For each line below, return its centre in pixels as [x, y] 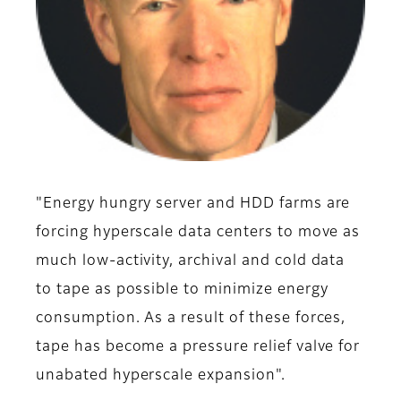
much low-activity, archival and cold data [191, 262]
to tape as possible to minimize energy [182, 290]
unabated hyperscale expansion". [161, 376]
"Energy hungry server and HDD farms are [193, 205]
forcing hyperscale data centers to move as [198, 233]
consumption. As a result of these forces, [191, 319]
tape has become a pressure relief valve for [198, 348]
